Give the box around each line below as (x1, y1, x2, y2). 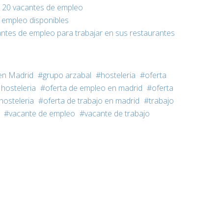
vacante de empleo (9, 108, 75, 119)
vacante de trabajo (84, 108, 150, 119)
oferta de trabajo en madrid (43, 95, 139, 106)
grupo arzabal (43, 69, 91, 81)
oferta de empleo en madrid (45, 82, 142, 93)
